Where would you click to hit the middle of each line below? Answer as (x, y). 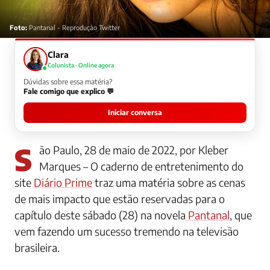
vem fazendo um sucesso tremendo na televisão (127, 231)
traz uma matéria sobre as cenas (169, 182)
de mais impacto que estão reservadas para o (120, 198)
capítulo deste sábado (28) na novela (100, 215)
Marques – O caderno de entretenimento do (141, 166)
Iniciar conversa (135, 112)
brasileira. (37, 247)
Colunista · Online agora (81, 65)
